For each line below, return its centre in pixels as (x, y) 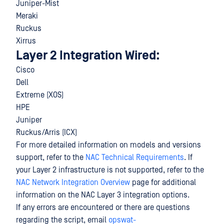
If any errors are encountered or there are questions (103, 207)
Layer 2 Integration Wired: (88, 56)
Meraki (27, 16)
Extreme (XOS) (40, 95)
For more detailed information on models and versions (108, 145)
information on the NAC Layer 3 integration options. (103, 195)
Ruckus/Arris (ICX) (46, 132)
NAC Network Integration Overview (73, 182)
